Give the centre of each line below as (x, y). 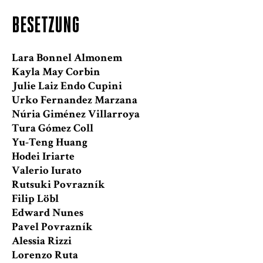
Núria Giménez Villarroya (76, 115)
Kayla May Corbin (56, 73)
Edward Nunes (48, 214)
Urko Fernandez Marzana (75, 101)
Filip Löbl (35, 200)
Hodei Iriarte (43, 157)
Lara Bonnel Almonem (67, 59)
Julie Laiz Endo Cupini (67, 87)
